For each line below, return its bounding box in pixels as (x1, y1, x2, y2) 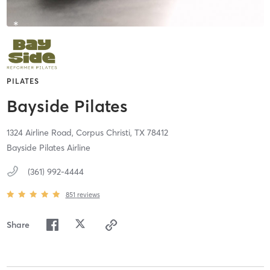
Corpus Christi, (75, 127, 134, 139)
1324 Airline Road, (6, 127, 76, 139)
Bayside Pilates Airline (6, 142, 90, 154)
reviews (77, 190, 100, 199)
